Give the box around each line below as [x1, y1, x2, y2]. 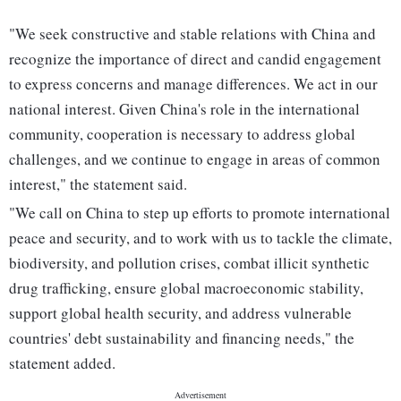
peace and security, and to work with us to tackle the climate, [9, 227, 392, 249]
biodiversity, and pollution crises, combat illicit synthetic [9, 252, 370, 274]
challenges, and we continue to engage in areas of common [9, 149, 380, 170]
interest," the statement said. [9, 174, 187, 195]
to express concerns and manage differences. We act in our [9, 73, 378, 95]
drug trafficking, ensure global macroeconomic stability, [9, 277, 363, 299]
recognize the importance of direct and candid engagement [9, 48, 381, 70]
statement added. [9, 353, 115, 374]
